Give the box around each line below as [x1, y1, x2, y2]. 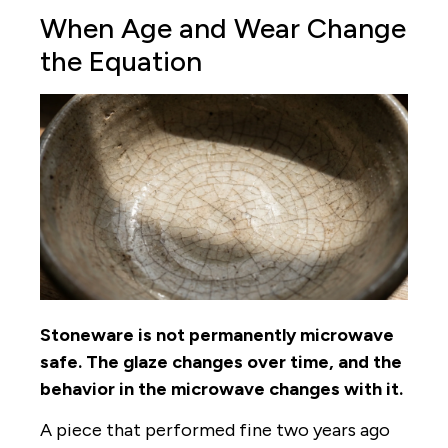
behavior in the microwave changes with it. [40, 377, 403, 400]
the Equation [40, 44, 202, 79]
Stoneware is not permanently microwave [40, 323, 394, 346]
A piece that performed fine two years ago [40, 419, 390, 442]
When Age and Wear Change [40, 11, 406, 46]
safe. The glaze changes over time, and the [40, 350, 402, 373]
